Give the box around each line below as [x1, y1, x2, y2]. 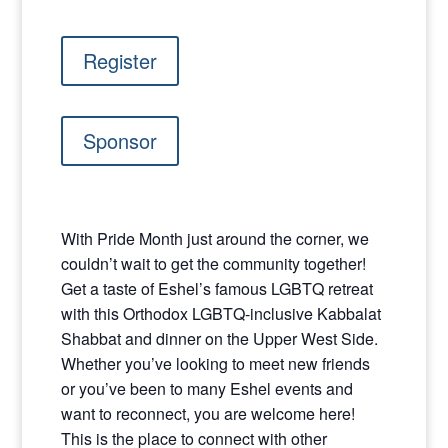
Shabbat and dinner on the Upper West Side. [60, 327, 378, 350]
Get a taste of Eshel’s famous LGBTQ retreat [60, 277, 373, 300]
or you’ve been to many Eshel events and [60, 377, 353, 400]
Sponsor [82, 126, 157, 155]
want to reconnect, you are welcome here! [60, 402, 355, 425]
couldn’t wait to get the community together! [60, 252, 366, 275]
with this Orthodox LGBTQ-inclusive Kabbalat [60, 302, 381, 325]
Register [82, 46, 157, 75]
